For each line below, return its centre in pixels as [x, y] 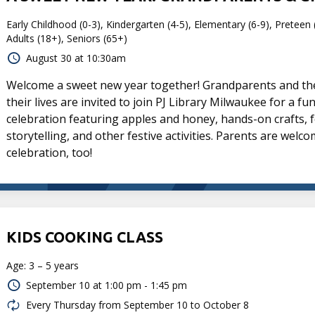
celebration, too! [50, 152]
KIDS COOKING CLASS [85, 237]
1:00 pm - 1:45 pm [146, 285]
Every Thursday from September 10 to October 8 [138, 304]
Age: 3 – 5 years [43, 265]
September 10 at [64, 285]
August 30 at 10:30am [76, 58]
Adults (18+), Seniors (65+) [67, 38]
